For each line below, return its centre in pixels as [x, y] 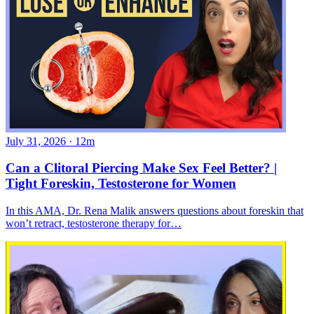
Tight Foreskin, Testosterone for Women [121, 184]
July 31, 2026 [36, 141]
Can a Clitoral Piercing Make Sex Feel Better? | [141, 168]
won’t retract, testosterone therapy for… [94, 224]
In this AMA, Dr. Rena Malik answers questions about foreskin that [155, 211]
